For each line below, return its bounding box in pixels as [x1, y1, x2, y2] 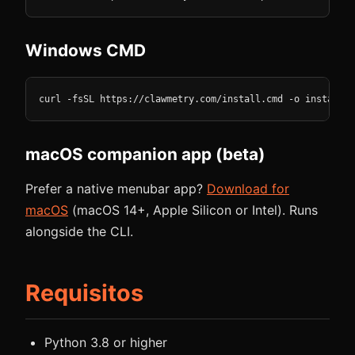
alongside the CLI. [25, 223, 133, 239]
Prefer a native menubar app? [25, 180, 207, 197]
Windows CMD [25, 40, 146, 60]
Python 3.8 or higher [44, 334, 167, 350]
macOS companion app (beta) [25, 143, 265, 164]
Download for [207, 180, 289, 197]
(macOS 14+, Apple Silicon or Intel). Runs [68, 201, 318, 218]
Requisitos [25, 278, 143, 307]
